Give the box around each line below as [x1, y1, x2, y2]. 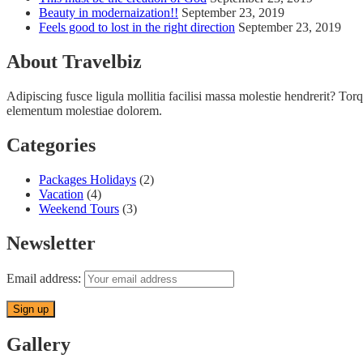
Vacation [39, 187, 83, 202]
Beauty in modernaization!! [39, 6, 178, 20]
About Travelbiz [6, 51, 142, 73]
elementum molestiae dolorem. [6, 104, 162, 118]
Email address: [6, 271, 84, 285]
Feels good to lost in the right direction [39, 20, 235, 35]
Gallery [6, 333, 70, 355]
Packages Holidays [39, 173, 136, 187]
